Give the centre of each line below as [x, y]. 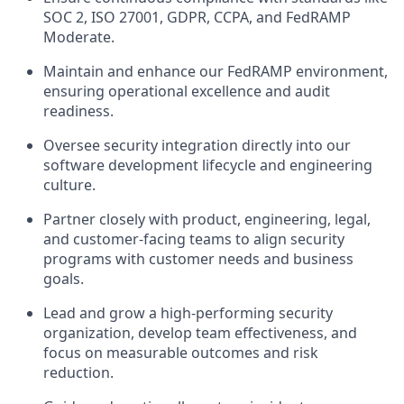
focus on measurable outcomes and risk [181, 353]
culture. [69, 185]
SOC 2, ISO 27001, [105, 17]
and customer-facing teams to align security [194, 239]
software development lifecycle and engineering [208, 165]
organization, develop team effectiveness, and [200, 333]
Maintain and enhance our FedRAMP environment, [216, 71]
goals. [64, 279]
